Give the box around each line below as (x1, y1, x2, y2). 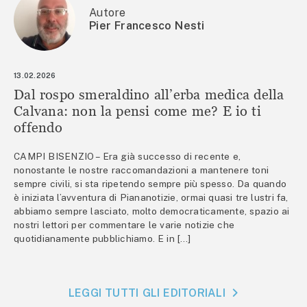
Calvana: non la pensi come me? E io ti (14, 103, 261, 119)
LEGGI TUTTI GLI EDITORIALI (68, 286, 225, 299)
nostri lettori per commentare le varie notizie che (14, 219, 235, 231)
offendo (14, 119, 62, 136)
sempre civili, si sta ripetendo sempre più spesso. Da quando (14, 178, 287, 190)
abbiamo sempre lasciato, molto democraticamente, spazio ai (14, 206, 290, 217)
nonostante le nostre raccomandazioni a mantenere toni (14, 164, 269, 176)
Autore (89, 6, 126, 20)
